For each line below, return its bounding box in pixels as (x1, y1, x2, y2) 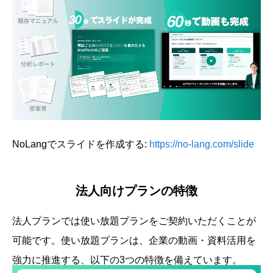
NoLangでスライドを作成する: (12, 138, 149, 149)
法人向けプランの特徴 (76, 183, 197, 197)
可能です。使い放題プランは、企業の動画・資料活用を (12, 235, 256, 246)
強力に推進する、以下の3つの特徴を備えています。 (12, 254, 242, 265)
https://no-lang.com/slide (149, 138, 254, 149)
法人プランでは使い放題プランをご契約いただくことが (12, 215, 256, 226)
